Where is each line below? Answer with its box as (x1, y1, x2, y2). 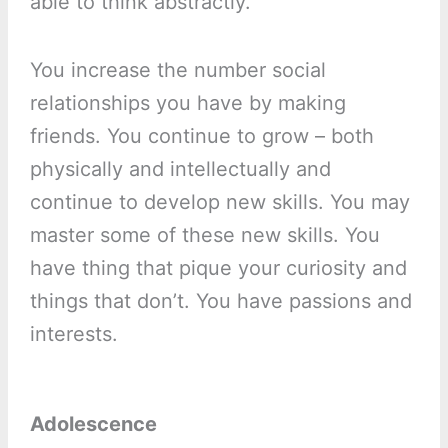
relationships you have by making (29, 91, 346, 116)
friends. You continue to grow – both (29, 124, 374, 149)
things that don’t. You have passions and (29, 289, 412, 314)
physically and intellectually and (29, 157, 331, 182)
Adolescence (29, 412, 157, 437)
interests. (29, 322, 118, 347)
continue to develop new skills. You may (29, 190, 410, 215)
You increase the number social (29, 58, 326, 83)
